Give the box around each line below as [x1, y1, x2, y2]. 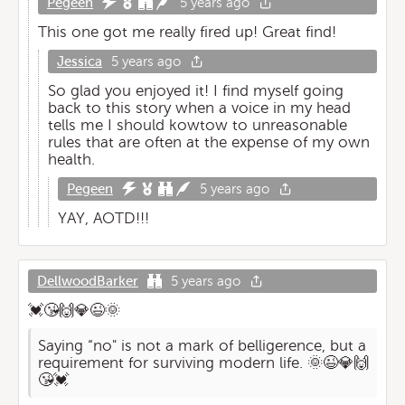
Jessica [57, 54, 102, 69]
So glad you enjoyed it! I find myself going [48, 82, 344, 99]
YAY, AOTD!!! [58, 210, 149, 227]
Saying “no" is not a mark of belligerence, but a [38, 337, 367, 354]
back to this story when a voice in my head [48, 99, 351, 117]
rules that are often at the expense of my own [48, 134, 370, 151]
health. [48, 151, 95, 168]
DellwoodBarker [37, 274, 138, 288]
